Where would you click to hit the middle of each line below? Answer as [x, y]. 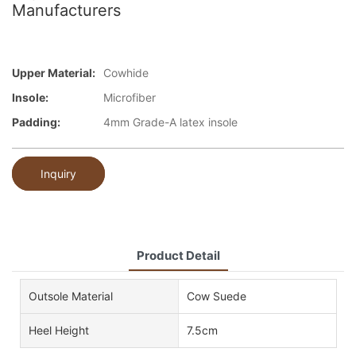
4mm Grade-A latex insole [170, 122]
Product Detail [178, 255]
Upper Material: [54, 73]
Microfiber [130, 98]
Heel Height [59, 330]
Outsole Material [71, 296]
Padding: [36, 122]
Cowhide [126, 73]
